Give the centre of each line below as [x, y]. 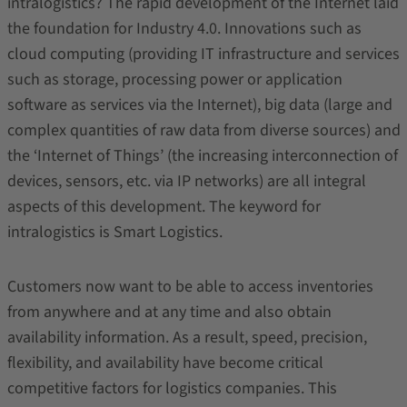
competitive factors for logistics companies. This [172, 388]
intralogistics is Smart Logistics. [114, 232]
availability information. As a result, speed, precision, [187, 338]
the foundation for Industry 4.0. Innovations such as [184, 29]
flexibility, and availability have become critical [165, 363]
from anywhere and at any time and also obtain [169, 312]
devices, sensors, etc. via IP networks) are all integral [186, 181]
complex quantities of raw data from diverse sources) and [203, 130]
